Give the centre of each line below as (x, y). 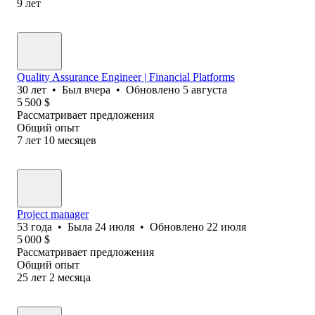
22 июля (226, 226)
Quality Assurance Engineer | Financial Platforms (126, 77)
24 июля (115, 226)
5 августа (205, 89)
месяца (74, 277)
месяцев (77, 140)
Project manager (53, 214)
